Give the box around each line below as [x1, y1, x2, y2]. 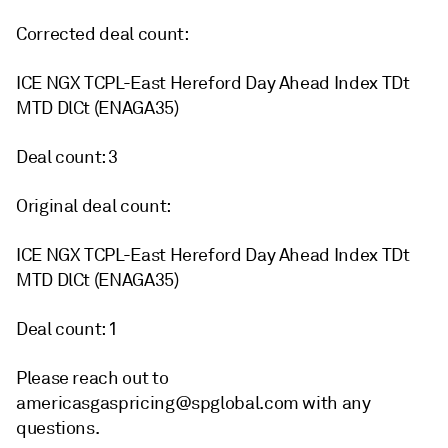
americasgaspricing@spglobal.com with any [16, 392, 371, 414]
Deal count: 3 [16, 146, 118, 168]
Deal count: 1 [16, 318, 118, 340]
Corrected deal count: [16, 23, 189, 45]
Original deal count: [16, 195, 171, 217]
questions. [16, 417, 100, 439]
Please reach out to [16, 367, 169, 389]
